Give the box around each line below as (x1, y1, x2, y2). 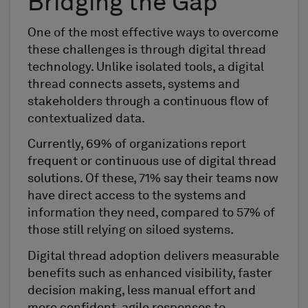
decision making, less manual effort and (27, 284, 256, 297)
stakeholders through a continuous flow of (27, 95, 269, 108)
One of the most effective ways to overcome (27, 26, 278, 39)
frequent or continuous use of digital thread (27, 155, 276, 168)
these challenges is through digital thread (27, 43, 266, 56)
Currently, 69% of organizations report (27, 138, 246, 151)
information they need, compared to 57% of (27, 207, 275, 220)
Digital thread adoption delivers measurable (27, 250, 279, 263)
